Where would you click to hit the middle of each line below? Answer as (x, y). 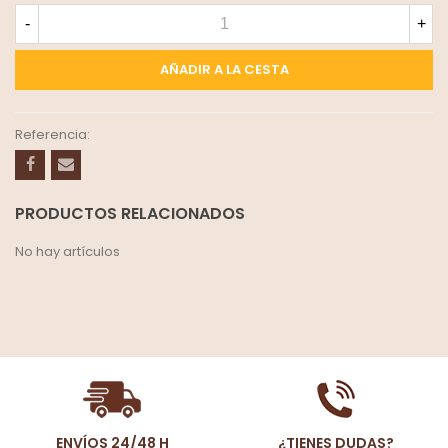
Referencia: (52, 134)
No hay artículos (67, 251)
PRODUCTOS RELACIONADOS (130, 213)
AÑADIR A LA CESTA (224, 70)
